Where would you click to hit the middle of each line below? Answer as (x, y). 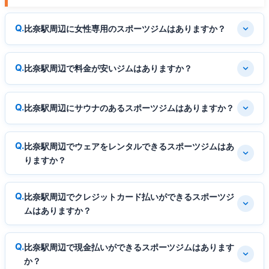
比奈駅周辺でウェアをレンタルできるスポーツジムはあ (129, 146)
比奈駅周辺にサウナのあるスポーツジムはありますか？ (129, 108)
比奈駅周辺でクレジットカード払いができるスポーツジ (129, 196)
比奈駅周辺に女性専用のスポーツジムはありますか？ (125, 29)
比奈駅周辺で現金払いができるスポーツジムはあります (129, 247)
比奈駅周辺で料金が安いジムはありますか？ (108, 68)
